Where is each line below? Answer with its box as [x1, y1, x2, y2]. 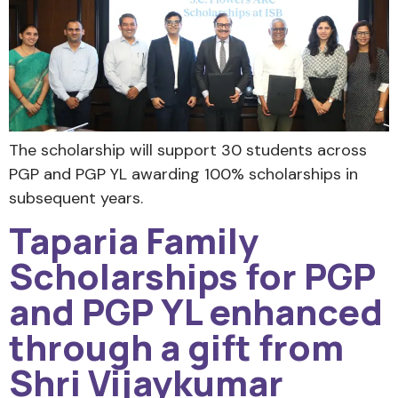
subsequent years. [9, 187, 143, 209]
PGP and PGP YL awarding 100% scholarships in [9, 163, 358, 185]
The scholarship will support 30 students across [9, 139, 367, 161]
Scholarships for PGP [9, 251, 376, 301]
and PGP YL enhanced [9, 287, 383, 337]
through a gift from [9, 322, 344, 372]
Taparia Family [9, 216, 259, 266]
